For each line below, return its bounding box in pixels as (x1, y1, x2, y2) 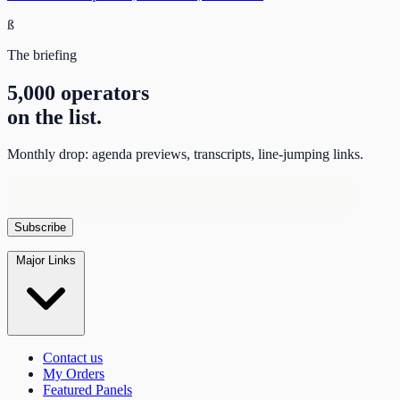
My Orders (43, 366, 104, 382)
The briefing (7, 46, 77, 62)
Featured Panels (43, 382, 132, 398)
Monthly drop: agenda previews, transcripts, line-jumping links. (7, 146, 363, 162)
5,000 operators (7, 80, 149, 104)
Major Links (16, 254, 76, 268)
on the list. (7, 104, 102, 129)
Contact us (43, 350, 103, 366)
